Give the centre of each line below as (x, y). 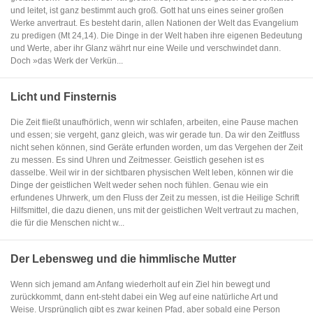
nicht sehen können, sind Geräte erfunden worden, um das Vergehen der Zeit (156, 147)
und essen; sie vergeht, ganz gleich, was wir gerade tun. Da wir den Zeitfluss (155, 135)
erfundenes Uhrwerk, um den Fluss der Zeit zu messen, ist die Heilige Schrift (155, 198)
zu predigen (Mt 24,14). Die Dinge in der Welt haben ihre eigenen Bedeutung (156, 36)
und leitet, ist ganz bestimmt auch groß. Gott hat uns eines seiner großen (147, 10)
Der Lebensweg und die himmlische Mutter (123, 259)
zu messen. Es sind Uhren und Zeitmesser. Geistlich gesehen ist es (137, 160)
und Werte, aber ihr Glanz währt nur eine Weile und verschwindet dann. (146, 48)
